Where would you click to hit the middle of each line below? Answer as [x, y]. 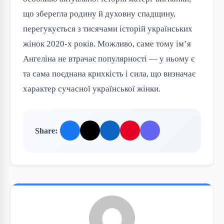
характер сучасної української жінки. [92, 89]
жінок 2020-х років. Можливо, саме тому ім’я [107, 44]
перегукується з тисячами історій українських [108, 29]
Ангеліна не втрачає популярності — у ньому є [109, 59]
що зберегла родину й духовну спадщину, [99, 14]
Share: [46, 130]
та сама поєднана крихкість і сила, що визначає [109, 74]
